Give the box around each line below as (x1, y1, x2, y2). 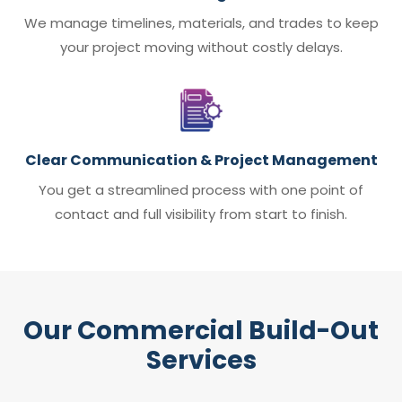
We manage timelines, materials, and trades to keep (23, 13, 379, 33)
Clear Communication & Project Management (24, 150, 378, 171)
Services (145, 343, 257, 379)
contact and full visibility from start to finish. (55, 205, 347, 224)
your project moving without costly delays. (59, 38, 343, 57)
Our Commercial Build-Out (23, 313, 379, 349)
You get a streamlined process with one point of (39, 180, 363, 200)
